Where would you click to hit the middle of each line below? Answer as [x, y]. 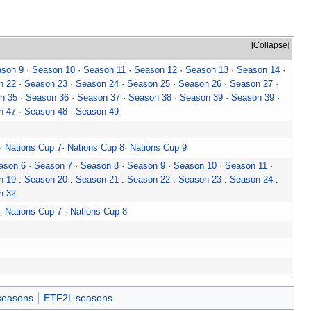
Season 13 [207, 69]
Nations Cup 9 [158, 147]
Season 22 [149, 179]
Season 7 [53, 165]
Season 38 [150, 97]
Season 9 [146, 165]
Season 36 [47, 97]
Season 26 [200, 83]
